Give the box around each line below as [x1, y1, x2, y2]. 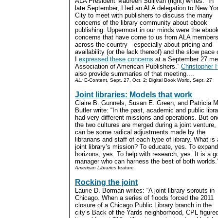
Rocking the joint [75, 178, 138, 186]
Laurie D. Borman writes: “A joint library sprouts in [75, 187, 215, 194]
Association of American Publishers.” [75, 63, 181, 70]
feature [116, 165, 134, 170]
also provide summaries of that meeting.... [75, 70, 194, 77]
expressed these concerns [79, 55, 153, 63]
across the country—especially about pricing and [75, 41, 212, 48]
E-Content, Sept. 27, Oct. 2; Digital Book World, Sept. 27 [83, 77, 212, 83]
